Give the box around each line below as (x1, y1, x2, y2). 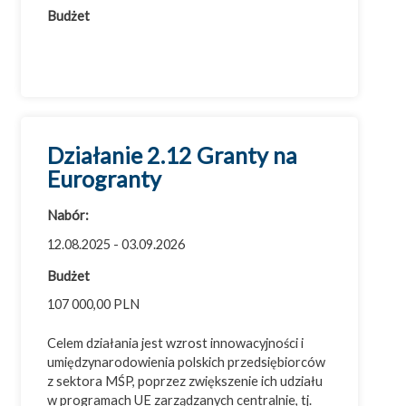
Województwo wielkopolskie (38, 22, 207, 38)
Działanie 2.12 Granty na (47, 140, 298, 169)
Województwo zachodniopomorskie (38, 50, 251, 66)
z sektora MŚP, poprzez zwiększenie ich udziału (47, 373, 324, 390)
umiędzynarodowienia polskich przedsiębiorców (47, 354, 326, 371)
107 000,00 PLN (47, 296, 140, 313)
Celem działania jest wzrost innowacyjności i (47, 335, 304, 352)
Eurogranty (47, 164, 162, 192)
